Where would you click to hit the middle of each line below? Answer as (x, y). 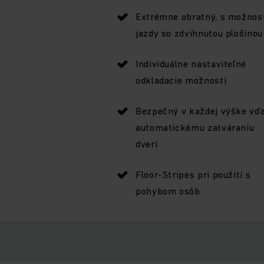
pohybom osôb (168, 191)
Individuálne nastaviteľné (191, 63)
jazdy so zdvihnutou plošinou (199, 33)
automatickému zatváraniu (195, 127)
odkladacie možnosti (181, 80)
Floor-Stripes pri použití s (193, 174)
